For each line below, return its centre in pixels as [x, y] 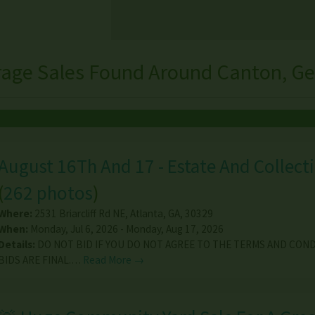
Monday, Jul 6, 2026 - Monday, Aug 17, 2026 [126, 229]
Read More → [113, 260]
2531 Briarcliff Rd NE [79, 214]
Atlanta [146, 214]
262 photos [48, 193]
